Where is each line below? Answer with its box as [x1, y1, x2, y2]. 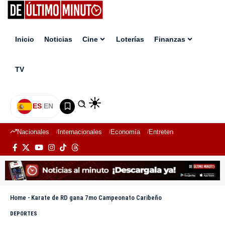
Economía [110, 128, 140, 136]
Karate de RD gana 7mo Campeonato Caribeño [31, 194, 162, 202]
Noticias [44, 35, 72, 44]
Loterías [116, 35, 144, 44]
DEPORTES [10, 210, 37, 217]
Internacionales [58, 128, 102, 136]
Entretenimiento [149, 128, 194, 136]
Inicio [15, 35, 34, 44]
